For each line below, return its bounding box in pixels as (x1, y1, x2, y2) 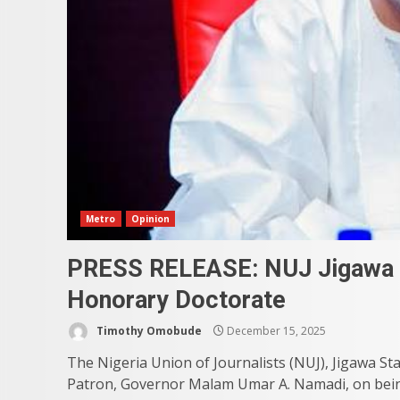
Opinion (130, 212, 171, 225)
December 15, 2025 (224, 322, 326, 338)
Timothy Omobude (94, 322, 202, 338)
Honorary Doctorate (67, 286, 286, 314)
